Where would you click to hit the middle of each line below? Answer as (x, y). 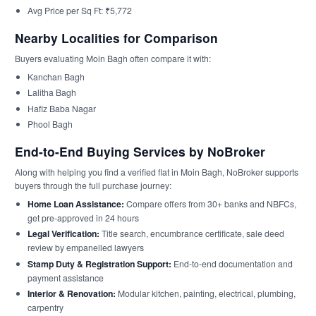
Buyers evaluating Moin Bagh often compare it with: (113, 58)
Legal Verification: (63, 233)
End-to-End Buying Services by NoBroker (140, 151)
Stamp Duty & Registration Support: (99, 263)
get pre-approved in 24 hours (83, 217)
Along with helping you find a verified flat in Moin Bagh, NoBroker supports (157, 171)
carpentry (45, 307)
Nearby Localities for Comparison (116, 37)
